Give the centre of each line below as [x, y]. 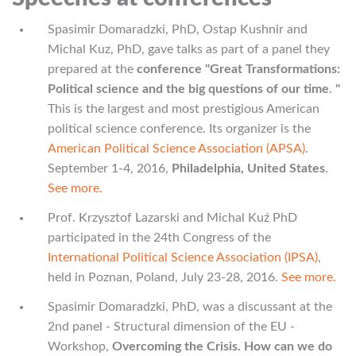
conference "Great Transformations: [238, 69]
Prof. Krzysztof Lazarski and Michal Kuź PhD [172, 218]
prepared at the [92, 69]
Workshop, [80, 346]
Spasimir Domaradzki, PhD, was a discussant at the [190, 307]
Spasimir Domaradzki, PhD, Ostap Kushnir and [178, 29]
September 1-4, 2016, [110, 168]
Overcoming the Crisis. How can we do [222, 346]
